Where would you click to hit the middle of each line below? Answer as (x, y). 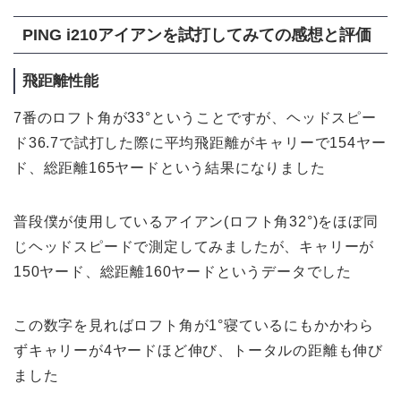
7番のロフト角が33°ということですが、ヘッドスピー (195, 118)
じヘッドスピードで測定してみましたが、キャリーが (194, 247)
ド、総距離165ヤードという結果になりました (170, 168)
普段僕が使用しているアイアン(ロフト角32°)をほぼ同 (196, 222)
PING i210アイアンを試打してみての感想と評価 (197, 35)
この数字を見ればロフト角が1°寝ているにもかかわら (194, 326)
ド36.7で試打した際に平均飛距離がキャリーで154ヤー (200, 143)
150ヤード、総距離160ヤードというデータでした (183, 272)
